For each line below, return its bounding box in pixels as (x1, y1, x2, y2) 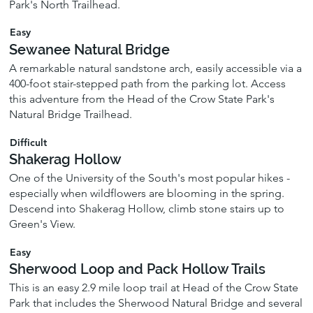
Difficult (9, 136, 47, 149)
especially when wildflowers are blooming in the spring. (9, 187, 285, 201)
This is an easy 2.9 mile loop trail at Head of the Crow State (9, 281, 299, 295)
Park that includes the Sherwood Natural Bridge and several (9, 296, 303, 310)
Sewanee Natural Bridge (9, 41, 170, 58)
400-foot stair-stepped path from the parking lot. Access (9, 76, 286, 90)
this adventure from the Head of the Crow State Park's (9, 92, 275, 105)
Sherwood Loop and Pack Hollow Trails (9, 261, 266, 278)
